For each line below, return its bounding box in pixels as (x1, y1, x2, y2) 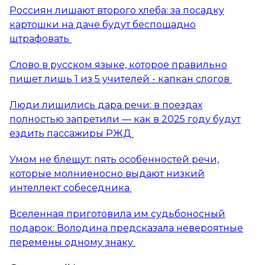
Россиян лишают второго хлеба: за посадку (9, 4, 224, 16)
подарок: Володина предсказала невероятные (9, 222, 243, 234)
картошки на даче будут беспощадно (9, 18, 196, 30)
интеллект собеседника (9, 182, 132, 193)
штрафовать (9, 33, 72, 44)
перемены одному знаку (9, 236, 135, 248)
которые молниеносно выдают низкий (9, 167, 205, 179)
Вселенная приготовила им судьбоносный (9, 208, 225, 219)
